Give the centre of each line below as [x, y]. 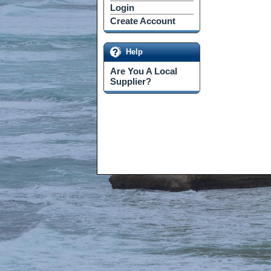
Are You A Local [144, 71]
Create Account [143, 21]
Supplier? [131, 81]
